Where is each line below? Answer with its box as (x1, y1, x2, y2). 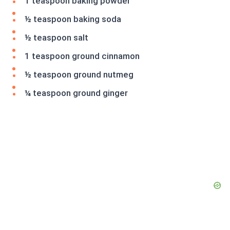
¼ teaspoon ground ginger (25, 88, 128, 99)
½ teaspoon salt (25, 32, 88, 43)
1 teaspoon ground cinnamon (25, 51, 140, 62)
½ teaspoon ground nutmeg (25, 69, 133, 80)
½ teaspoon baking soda (25, 14, 121, 25)
